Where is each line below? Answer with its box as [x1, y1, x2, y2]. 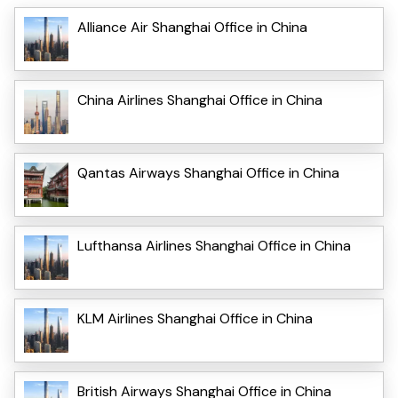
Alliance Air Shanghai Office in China [77, 17, 307, 36]
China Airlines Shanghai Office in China [77, 90, 322, 109]
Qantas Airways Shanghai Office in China [77, 163, 339, 182]
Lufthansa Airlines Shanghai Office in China [77, 235, 351, 255]
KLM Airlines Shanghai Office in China [77, 308, 313, 328]
